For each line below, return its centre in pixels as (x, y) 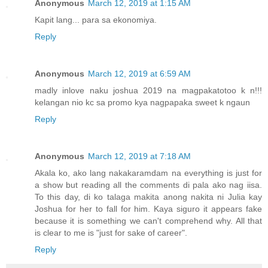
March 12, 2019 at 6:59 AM (139, 74)
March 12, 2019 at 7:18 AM (139, 156)
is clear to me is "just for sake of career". (111, 233)
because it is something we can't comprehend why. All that (148, 221)
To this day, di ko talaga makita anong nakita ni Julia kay (148, 197)
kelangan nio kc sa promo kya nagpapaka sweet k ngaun (142, 103)
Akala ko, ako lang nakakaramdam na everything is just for (148, 173)
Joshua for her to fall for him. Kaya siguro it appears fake (148, 209)
